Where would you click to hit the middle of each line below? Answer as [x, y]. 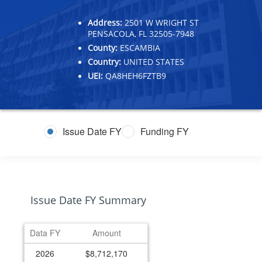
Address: [105, 22]
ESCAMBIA [139, 47]
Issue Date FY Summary [88, 200]
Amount [106, 232]
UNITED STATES [153, 61]
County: [103, 47]
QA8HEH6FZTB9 [135, 75]
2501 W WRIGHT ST [161, 22]
